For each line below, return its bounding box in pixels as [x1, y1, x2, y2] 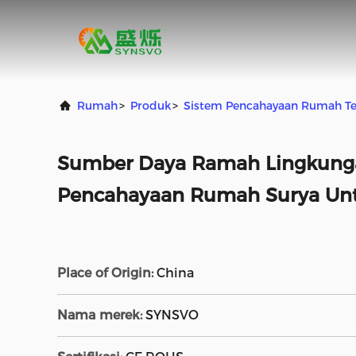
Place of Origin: [57, 265, 153, 281]
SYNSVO [145, 308, 199, 323]
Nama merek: [57, 308, 142, 323]
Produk [130, 99, 171, 113]
